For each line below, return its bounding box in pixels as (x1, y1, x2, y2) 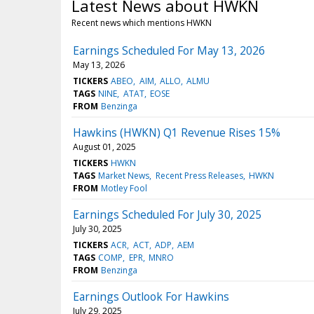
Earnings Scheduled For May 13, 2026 (73, 42, 265, 58)
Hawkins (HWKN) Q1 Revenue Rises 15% (73, 124, 280, 140)
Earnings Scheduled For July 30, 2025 (73, 206, 261, 222)
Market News (98, 169, 150, 182)
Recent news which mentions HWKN (71, 16, 212, 29)
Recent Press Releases (155, 169, 243, 182)
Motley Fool (101, 182, 148, 194)
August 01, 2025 (73, 140, 136, 153)
